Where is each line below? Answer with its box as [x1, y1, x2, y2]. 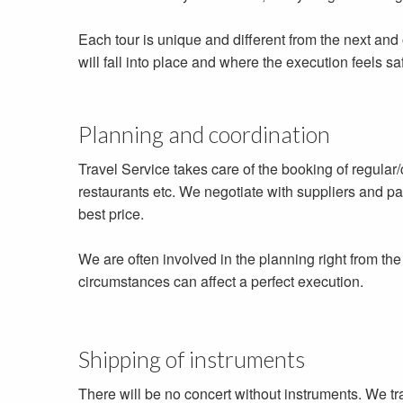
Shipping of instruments [78, 345, 305, 373]
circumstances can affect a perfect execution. [78, 271, 363, 292]
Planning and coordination [78, 121, 330, 148]
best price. [78, 203, 144, 225]
